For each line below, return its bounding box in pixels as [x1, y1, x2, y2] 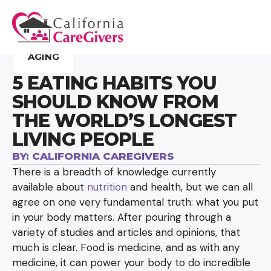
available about [12, 180, 87, 194]
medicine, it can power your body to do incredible [12, 256, 250, 269]
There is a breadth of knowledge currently [12, 165, 216, 178]
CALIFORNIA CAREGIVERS [29, 150, 174, 162]
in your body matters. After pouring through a [12, 211, 231, 224]
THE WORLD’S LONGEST [12, 109, 237, 132]
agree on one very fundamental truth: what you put [12, 195, 258, 209]
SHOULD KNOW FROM [12, 91, 218, 113]
